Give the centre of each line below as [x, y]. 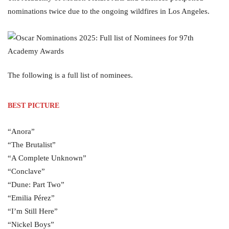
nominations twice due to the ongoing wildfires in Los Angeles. [109, 11]
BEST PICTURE [33, 106]
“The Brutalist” [32, 145]
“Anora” [21, 131]
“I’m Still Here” [33, 211]
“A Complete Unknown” [47, 158]
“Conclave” [26, 171]
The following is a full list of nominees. [70, 75]
